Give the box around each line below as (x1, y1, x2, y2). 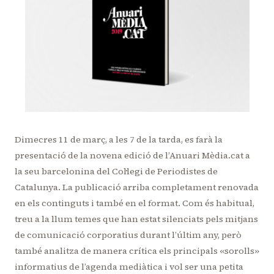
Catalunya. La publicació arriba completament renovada (15, 181, 259, 194)
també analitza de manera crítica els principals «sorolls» (15, 245, 259, 257)
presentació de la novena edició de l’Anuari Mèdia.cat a (15, 149, 250, 162)
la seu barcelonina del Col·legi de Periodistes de (15, 165, 218, 178)
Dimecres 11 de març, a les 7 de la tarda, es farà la (15, 133, 223, 146)
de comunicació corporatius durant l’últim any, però (15, 229, 242, 242)
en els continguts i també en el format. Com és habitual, (15, 197, 254, 210)
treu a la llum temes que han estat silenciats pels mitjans (15, 213, 258, 226)
